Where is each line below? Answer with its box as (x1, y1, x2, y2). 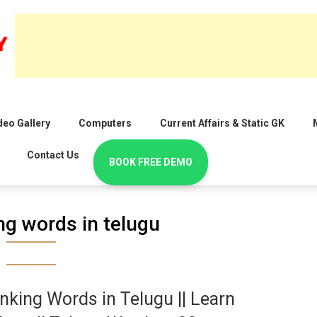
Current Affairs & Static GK (160, 117, 284, 129)
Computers (79, 117, 132, 129)
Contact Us (27, 149, 79, 161)
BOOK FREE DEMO (109, 156, 192, 168)
